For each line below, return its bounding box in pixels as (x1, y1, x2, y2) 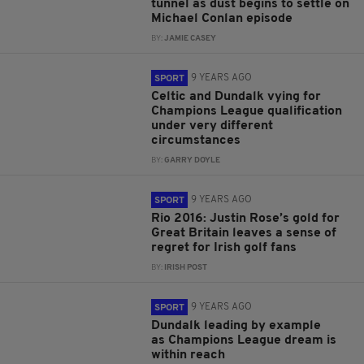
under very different (151, 119, 274, 132)
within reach (151, 349, 226, 362)
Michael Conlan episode (151, 12, 293, 25)
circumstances (151, 134, 241, 147)
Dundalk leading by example (151, 319, 322, 332)
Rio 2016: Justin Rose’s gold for (151, 212, 340, 225)
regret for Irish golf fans (151, 241, 297, 254)
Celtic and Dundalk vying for (151, 90, 322, 103)
